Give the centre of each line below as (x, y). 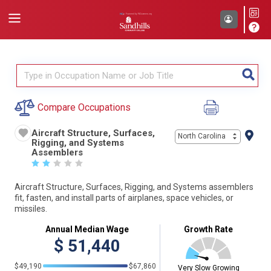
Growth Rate (208, 229)
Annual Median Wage (87, 229)
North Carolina (202, 136)
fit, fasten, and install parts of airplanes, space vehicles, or (124, 198)
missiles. (31, 209)
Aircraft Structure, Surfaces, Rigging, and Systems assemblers (134, 187)
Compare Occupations (84, 107)
